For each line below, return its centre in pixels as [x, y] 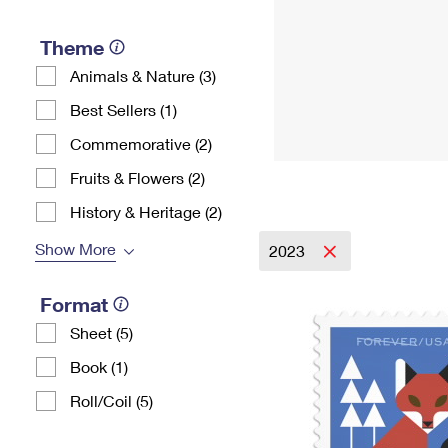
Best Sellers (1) [123, 109]
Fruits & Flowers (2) [137, 177]
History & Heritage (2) [146, 211]
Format [74, 304]
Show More [75, 248]
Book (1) [99, 366]
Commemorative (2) [141, 143]
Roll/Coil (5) [111, 400]
